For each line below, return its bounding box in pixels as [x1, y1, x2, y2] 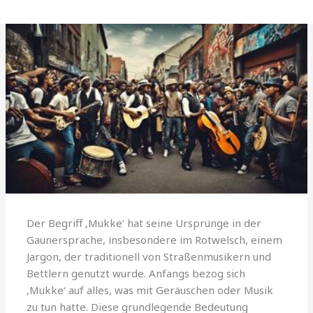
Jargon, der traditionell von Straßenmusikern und [27, 249, 272, 263]
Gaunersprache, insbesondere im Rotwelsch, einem [27, 232, 283, 247]
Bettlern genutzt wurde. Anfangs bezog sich [27, 265, 246, 280]
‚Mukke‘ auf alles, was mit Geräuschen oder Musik [27, 282, 274, 297]
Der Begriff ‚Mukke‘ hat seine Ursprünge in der [27, 215, 262, 230]
